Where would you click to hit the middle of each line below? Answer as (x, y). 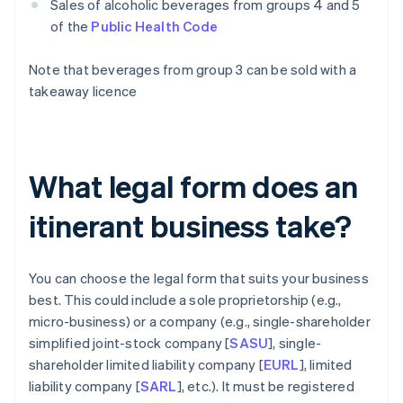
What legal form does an (193, 186)
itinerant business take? (190, 226)
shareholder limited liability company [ (146, 365)
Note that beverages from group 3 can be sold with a (193, 70)
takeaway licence (83, 91)
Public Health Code (155, 27)
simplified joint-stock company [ (130, 343)
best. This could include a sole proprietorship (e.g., (185, 300)
